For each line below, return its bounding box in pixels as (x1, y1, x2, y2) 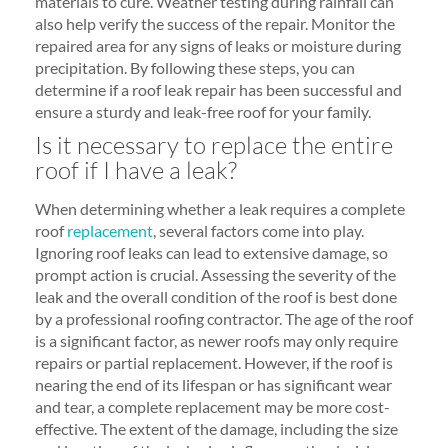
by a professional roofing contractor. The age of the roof (35, 309, 413, 328)
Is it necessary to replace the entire (35, 130, 393, 160)
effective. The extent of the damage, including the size (35, 419, 398, 438)
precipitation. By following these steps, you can (35, 58, 355, 77)
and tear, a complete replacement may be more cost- (35, 397, 390, 416)
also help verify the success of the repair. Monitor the (35, 14, 395, 33)
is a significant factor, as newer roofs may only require (35, 331, 398, 350)
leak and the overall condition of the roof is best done (35, 287, 397, 306)
